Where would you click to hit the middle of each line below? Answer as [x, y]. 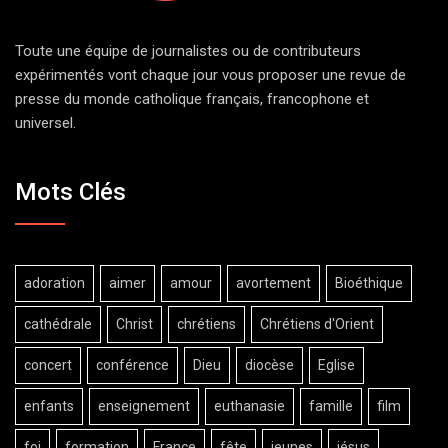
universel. [45, 123]
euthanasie [249, 405]
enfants [49, 405]
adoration [54, 282]
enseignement [144, 405]
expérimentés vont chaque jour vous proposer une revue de [210, 75]
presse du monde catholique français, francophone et [192, 99]
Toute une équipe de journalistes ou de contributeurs [188, 51]
